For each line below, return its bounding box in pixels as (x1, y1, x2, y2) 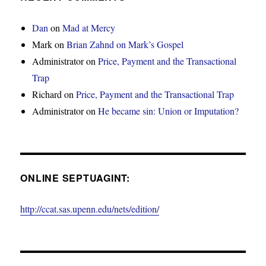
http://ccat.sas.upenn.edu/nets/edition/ (20, 202, 160, 215)
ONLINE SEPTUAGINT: (20, 170, 130, 185)
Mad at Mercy (62, 21, 116, 34)
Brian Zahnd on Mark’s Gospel (66, 37, 184, 50)
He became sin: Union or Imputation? (98, 104, 239, 117)
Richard (32, 87, 62, 100)
